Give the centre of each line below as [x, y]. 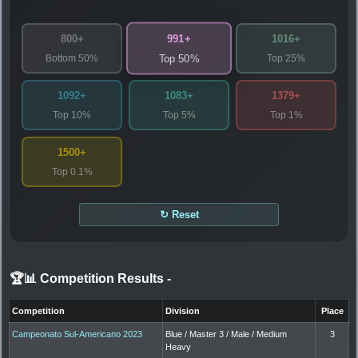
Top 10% [72, 115]
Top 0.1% [72, 171]
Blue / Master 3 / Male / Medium [227, 334]
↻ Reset [179, 214]
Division [183, 310]
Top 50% [179, 58]
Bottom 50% [72, 58]
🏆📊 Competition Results [88, 278]
